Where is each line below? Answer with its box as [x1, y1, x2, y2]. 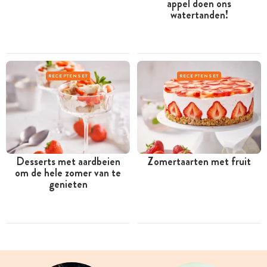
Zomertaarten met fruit [147, 154, 251, 170]
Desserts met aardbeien [15, 154, 120, 170]
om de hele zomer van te [15, 165, 121, 181]
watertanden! [170, 7, 228, 23]
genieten [48, 176, 88, 193]
